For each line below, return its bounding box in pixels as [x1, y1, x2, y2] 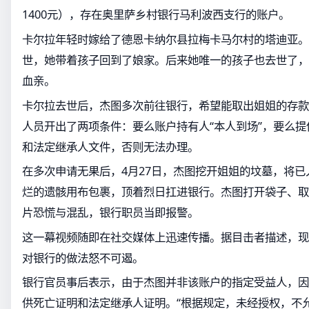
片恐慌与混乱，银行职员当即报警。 [22, 204, 199, 221]
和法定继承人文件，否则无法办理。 [22, 138, 199, 154]
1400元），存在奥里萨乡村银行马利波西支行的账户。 [22, 6, 290, 23]
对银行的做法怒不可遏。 [22, 249, 143, 266]
